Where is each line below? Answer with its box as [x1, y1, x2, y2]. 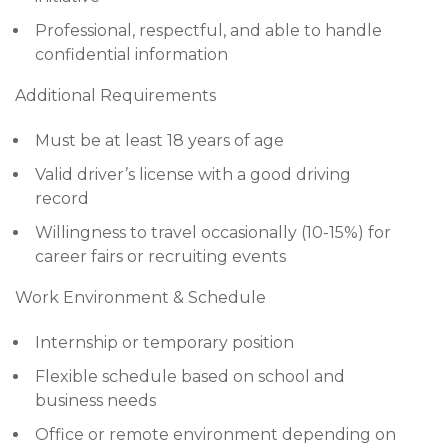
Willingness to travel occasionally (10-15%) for [35, 223, 391, 242]
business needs [35, 391, 156, 410]
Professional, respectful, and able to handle [35, 21, 382, 40]
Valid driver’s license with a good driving [35, 165, 351, 184]
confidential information [35, 45, 228, 64]
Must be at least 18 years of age [35, 131, 284, 150]
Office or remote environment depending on [35, 425, 396, 444]
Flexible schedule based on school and [35, 367, 345, 386]
